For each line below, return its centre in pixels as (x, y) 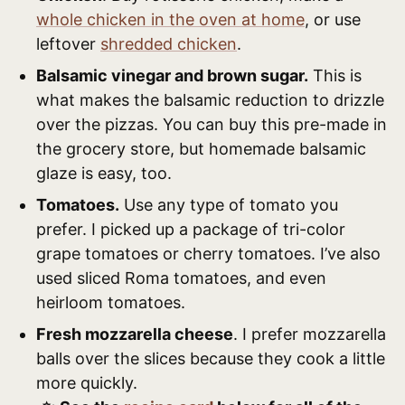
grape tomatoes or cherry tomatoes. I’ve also (208, 253)
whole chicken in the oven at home (170, 19)
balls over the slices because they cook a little (211, 358)
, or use (333, 19)
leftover (68, 43)
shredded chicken (169, 43)
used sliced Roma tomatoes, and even (181, 278)
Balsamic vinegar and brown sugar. (172, 75)
